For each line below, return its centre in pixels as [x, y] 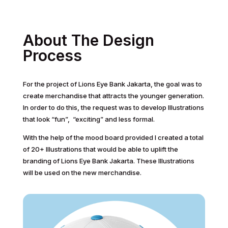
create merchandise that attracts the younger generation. [113, 96]
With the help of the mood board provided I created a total [113, 138]
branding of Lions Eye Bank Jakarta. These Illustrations [108, 161]
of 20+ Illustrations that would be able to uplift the [100, 149]
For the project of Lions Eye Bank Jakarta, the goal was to [112, 84]
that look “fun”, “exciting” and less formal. [89, 119]
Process [52, 56]
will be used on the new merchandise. [82, 173]
